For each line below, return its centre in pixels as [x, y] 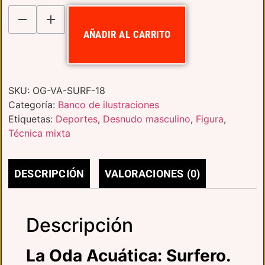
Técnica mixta [39, 133]
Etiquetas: [32, 119]
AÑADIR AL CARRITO [127, 35]
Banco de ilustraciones [109, 104]
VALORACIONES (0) [153, 173]
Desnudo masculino [147, 119]
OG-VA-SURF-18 [69, 90]
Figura [210, 119]
